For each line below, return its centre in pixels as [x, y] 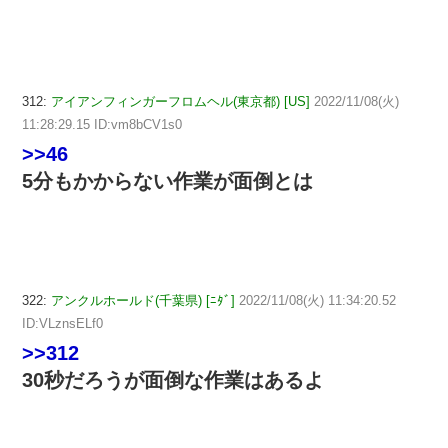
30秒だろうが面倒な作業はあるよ [173, 379]
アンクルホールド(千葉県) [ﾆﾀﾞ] [143, 300]
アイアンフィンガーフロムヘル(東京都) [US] [180, 102]
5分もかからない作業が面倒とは [167, 181]
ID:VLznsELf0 [62, 323]
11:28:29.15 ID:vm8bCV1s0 [102, 125]
